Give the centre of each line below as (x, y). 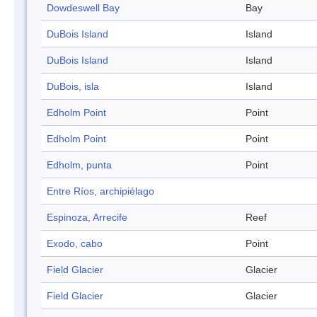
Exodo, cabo (75, 244)
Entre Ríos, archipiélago (100, 191)
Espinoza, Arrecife (87, 218)
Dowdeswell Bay (83, 8)
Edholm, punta (79, 165)
